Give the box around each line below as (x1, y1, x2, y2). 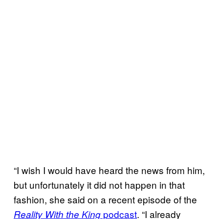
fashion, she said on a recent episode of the (14, 192, 197, 206)
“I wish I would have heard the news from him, (14, 163, 205, 176)
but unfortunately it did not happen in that (14, 177, 185, 191)
